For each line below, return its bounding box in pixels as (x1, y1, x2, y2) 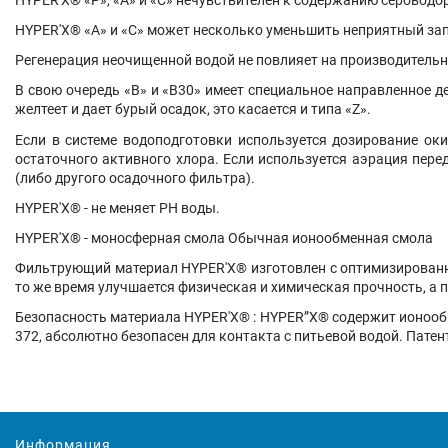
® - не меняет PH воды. (70, 199, 220, 216)
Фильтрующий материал (15, 260, 182, 277)
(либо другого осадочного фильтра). (15, 169, 255, 186)
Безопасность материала (15, 309, 185, 326)
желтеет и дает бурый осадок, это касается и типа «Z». (15, 101, 371, 118)
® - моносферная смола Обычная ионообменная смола (70, 230, 433, 246)
